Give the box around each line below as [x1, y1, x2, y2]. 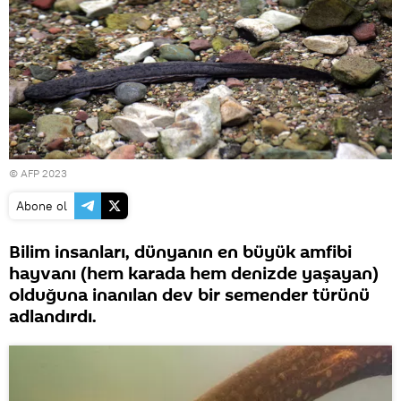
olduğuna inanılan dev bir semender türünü [9, 282, 370, 308]
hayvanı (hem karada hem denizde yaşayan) [9, 260, 379, 286]
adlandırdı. [9, 303, 97, 329]
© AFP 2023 [9, 166, 67, 180]
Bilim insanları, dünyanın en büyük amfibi [9, 239, 352, 265]
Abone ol [16, 197, 67, 214]
